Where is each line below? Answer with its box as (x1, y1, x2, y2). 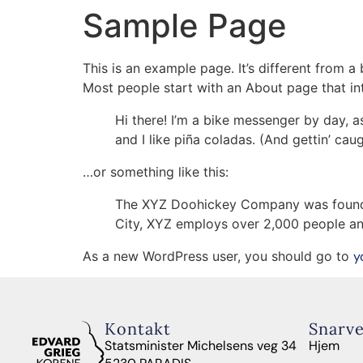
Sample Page (83, 6, 287, 45)
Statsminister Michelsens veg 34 (104, 337, 300, 355)
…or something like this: (83, 164, 228, 180)
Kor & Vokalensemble (73, 42, 199, 59)
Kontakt (104, 318, 171, 340)
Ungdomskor (231, 42, 306, 59)
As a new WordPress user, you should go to (83, 248, 353, 264)
